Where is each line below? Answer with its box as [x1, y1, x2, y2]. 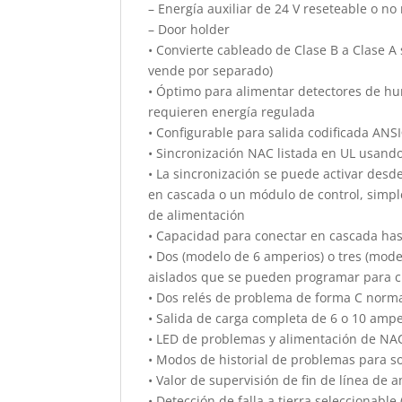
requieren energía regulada [148, 103, 316, 121]
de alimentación [148, 206, 246, 224]
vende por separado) [148, 62, 274, 80]
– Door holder [148, 21, 231, 39]
